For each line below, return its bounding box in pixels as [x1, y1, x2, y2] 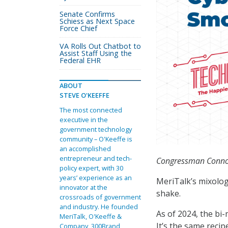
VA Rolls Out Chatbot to [60, 41, 141, 51]
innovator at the [60, 183, 107, 192]
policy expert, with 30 [60, 163, 123, 173]
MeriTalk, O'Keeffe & [60, 212, 122, 221]
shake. [156, 188, 181, 199]
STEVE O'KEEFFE [60, 91, 109, 100]
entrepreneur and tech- [60, 154, 132, 163]
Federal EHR [60, 55, 101, 65]
